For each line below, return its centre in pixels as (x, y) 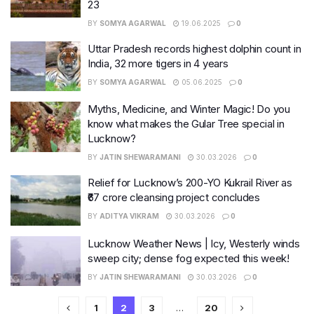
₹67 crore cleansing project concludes (174, 197)
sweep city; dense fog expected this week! (189, 258)
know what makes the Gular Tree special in (186, 124)
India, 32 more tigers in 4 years (158, 63)
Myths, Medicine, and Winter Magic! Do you (189, 109)
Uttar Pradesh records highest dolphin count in (194, 48)
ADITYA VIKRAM (129, 216)
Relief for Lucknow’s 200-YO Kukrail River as (190, 183)
